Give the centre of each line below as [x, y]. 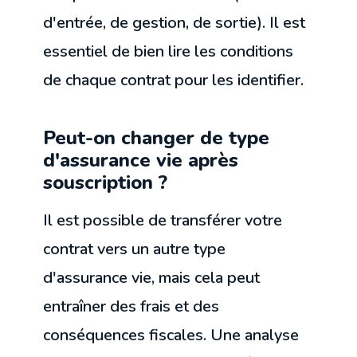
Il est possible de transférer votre [163, 221]
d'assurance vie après [141, 161]
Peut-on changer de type [157, 138]
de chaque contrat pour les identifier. [174, 80]
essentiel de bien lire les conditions [169, 52]
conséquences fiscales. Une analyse [171, 335]
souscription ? [106, 183]
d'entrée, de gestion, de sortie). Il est [175, 23]
